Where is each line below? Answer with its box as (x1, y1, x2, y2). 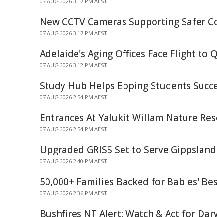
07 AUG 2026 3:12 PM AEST (40, 62, 107, 69)
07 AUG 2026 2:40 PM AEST (40, 157, 107, 165)
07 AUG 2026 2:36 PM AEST (40, 189, 107, 197)
